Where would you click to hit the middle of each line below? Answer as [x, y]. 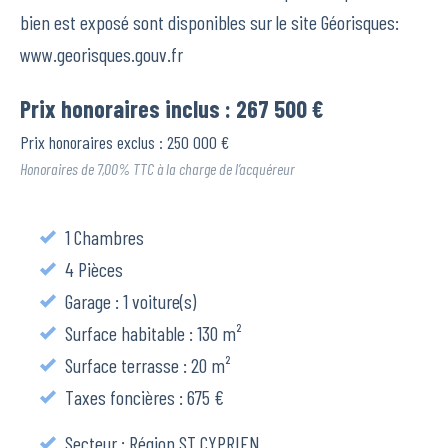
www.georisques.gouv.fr [101, 54]
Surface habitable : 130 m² [151, 333]
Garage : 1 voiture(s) [128, 301]
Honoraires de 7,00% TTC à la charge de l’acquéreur [157, 169]
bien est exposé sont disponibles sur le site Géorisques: [209, 22]
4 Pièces [92, 269]
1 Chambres [102, 237]
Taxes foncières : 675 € [142, 397]
